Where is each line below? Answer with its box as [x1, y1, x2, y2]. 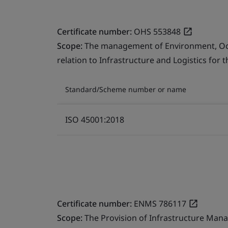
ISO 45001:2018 [65, 113, 124, 125]
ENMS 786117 [134, 197, 186, 209]
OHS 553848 [134, 25, 181, 37]
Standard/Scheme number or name [65, 84, 186, 94]
